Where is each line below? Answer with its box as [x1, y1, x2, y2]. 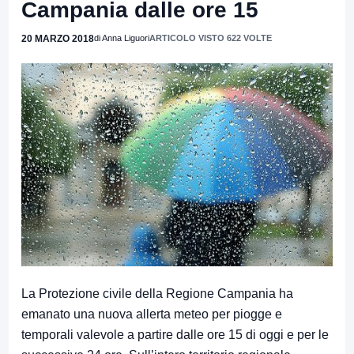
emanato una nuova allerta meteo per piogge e [21, 307, 282, 321]
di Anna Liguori [94, 32, 149, 43]
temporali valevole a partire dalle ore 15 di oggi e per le [21, 327, 329, 341]
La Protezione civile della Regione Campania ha [21, 286, 293, 300]
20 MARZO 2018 [21, 32, 94, 44]
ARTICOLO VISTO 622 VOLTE [149, 32, 272, 43]
